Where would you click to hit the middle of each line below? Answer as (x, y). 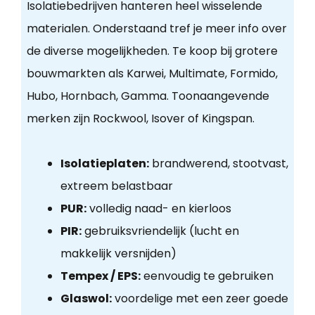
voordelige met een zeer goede (200, 299)
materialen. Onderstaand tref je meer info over (156, 29)
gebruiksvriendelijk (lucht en (160, 231)
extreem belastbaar (116, 186)
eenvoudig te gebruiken (207, 276)
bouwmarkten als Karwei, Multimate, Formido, (152, 74)
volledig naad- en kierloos (159, 209)
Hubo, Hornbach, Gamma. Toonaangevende (148, 96)
